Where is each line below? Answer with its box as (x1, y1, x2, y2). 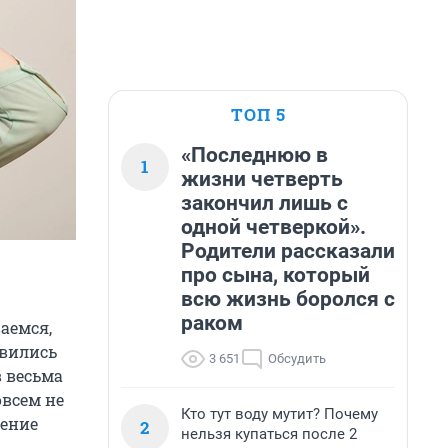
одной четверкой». (181, 215, 366, 239)
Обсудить (268, 351, 326, 366)
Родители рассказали (181, 239, 395, 263)
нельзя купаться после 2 (181, 425, 357, 443)
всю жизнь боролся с (181, 287, 395, 311)
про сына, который (181, 263, 370, 287)
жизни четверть (181, 167, 343, 191)
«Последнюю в (181, 143, 328, 167)
